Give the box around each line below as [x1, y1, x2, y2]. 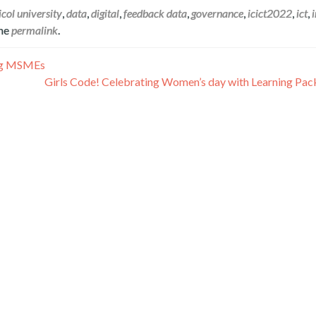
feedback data [123, 6, 187, 20]
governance [191, 6, 243, 20]
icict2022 [248, 6, 292, 20]
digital [91, 6, 119, 20]
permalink [11, 23, 58, 37]
